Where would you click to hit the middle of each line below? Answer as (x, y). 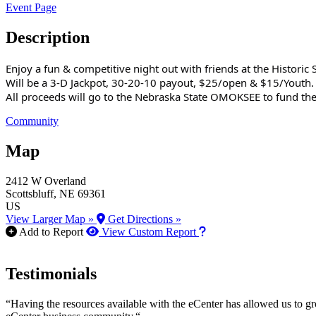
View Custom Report (149, 231)
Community (32, 121)
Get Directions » (143, 219)
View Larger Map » (51, 219)
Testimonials (51, 274)
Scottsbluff (30, 193)
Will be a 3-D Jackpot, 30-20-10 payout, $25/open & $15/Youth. (160, 82)
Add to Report (51, 231)
